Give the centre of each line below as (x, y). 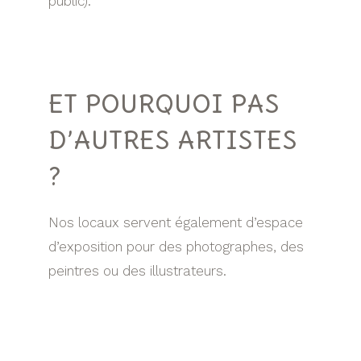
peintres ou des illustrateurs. (137, 271)
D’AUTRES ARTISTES (173, 140)
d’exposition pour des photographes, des (176, 247)
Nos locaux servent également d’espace (176, 223)
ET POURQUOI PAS (164, 104)
